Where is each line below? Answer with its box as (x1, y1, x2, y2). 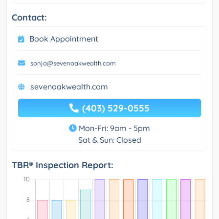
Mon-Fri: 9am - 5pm (77, 123, 150, 133)
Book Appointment (29, 34, 98, 44)
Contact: (12, 12, 47, 23)
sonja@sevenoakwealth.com (30, 59, 116, 67)
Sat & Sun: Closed (78, 135, 141, 145)
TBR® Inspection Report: (12, 159, 113, 171)
